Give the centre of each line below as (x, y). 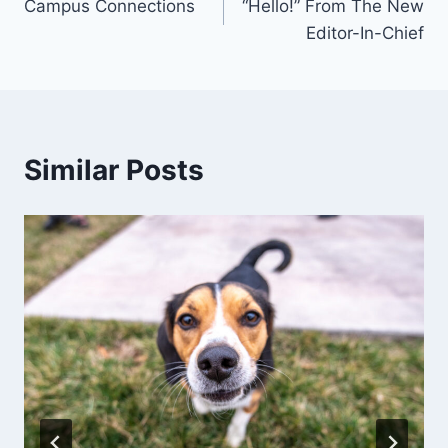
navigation (94, 19)
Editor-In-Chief (365, 33)
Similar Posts (114, 170)
